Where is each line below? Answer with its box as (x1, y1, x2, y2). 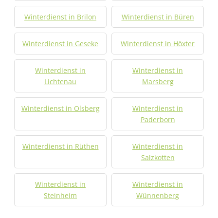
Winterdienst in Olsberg (21, 104, 100, 113)
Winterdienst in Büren (121, 12, 194, 21)
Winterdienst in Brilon (24, 12, 96, 21)
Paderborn (140, 115, 175, 124)
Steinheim (44, 191, 77, 200)
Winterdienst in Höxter (121, 39, 195, 48)
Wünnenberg (136, 191, 179, 200)
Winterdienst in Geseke (22, 39, 98, 48)
